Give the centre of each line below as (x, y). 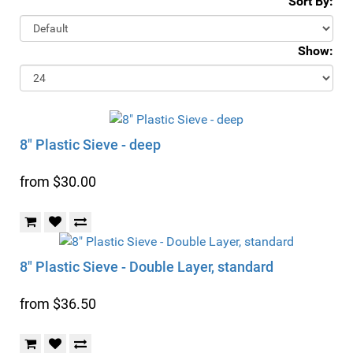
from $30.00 (58, 182)
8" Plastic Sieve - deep (90, 145)
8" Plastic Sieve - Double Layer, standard (147, 267)
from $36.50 (58, 304)
